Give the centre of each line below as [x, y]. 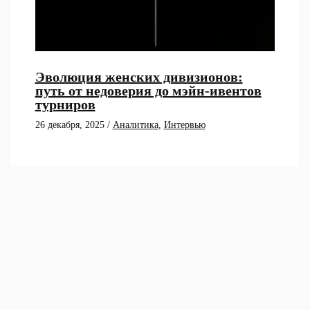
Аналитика [135, 125]
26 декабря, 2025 [71, 125]
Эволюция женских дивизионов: [139, 77]
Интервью [184, 125]
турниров [65, 105]
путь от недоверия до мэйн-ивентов [148, 91]
